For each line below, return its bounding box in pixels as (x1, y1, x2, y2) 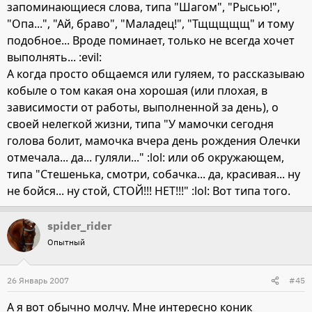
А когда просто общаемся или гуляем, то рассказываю (7, 66, 304, 82)
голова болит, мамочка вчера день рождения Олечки (7, 133, 300, 149)
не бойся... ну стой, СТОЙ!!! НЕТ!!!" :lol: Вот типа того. (7, 183, 290, 199)
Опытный (47, 237, 85, 248)
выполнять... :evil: (7, 49, 102, 65)
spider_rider (47, 219, 111, 233)
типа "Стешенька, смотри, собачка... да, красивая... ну (7, 166, 300, 182)
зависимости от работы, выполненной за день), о (7, 100, 279, 116)
